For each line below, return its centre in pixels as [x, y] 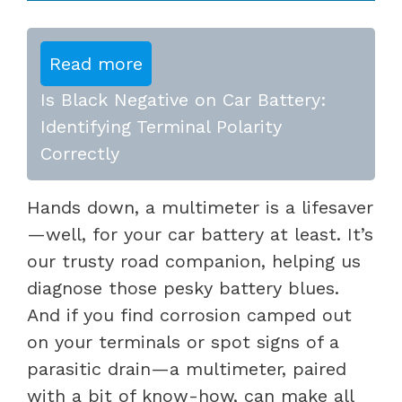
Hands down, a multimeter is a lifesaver [200, 207]
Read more [96, 63]
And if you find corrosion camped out [189, 315]
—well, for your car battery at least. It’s [200, 234]
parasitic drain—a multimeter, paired [187, 368]
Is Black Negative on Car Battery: [184, 99]
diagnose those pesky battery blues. [183, 288]
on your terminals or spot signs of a [183, 341]
